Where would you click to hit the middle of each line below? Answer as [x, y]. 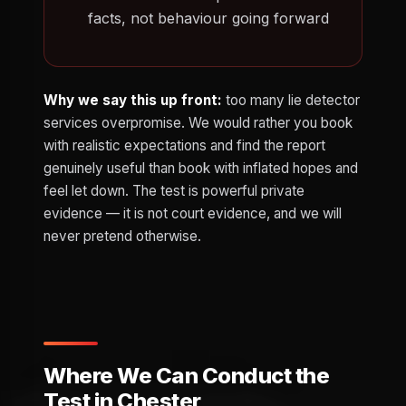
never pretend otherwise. [122, 237]
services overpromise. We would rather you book [198, 123]
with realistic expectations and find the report [184, 146]
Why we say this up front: [133, 101]
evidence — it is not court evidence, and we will [193, 214]
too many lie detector [291, 101]
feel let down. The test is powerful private [174, 191]
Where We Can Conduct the [187, 376]
